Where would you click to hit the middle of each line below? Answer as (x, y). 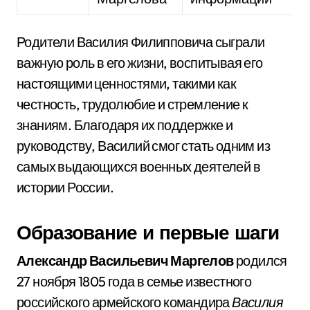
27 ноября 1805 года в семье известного (134, 281)
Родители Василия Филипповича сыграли (141, 42)
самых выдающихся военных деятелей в (138, 166)
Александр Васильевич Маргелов (125, 261)
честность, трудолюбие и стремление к (133, 104)
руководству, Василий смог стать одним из (143, 146)
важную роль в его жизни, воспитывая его (140, 63)
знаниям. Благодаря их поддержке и (125, 125)
